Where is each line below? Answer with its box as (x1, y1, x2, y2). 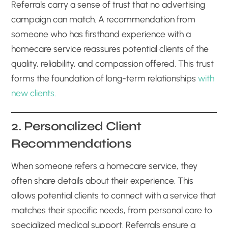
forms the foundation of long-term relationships (11, 72, 198, 83)
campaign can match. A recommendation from (11, 13, 196, 24)
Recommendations (11, 135, 132, 151)
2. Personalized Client (11, 118, 141, 134)
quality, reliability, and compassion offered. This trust (11, 58, 214, 69)
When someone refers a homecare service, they (11, 160, 198, 171)
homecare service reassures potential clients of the (11, 43, 209, 54)
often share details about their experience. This (11, 175, 194, 186)
